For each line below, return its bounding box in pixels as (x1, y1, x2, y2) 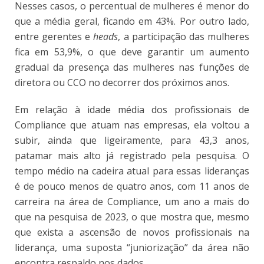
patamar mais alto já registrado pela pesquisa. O (15, 149, 249, 163)
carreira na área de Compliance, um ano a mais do (15, 195, 249, 209)
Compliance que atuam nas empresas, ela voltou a (15, 118, 249, 132)
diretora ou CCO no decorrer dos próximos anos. (15, 76, 229, 90)
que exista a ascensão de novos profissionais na (15, 226, 249, 239)
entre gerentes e (15, 30, 94, 44)
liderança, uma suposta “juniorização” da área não (15, 241, 249, 255)
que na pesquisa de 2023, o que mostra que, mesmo (15, 210, 249, 224)
